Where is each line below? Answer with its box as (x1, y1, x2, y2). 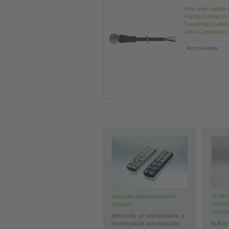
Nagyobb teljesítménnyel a (111, 193, 177, 199)
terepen (111, 201, 130, 207)
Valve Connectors (184, 29, 228, 35)
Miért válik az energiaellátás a (111, 213, 185, 219)
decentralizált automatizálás (111, 220, 180, 226)
